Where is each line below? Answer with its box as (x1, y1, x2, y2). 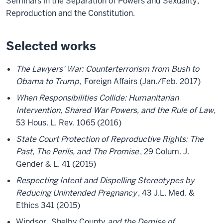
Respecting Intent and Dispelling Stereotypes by (16, 175, 195, 186)
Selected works (6, 38, 96, 54)
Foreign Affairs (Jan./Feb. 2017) (82, 76, 201, 87)
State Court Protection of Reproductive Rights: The (16, 134, 204, 144)
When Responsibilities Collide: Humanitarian (16, 93, 179, 103)
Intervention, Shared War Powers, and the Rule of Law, (16, 105, 216, 115)
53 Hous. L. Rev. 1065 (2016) (16, 117, 121, 128)
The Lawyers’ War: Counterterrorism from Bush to (16, 64, 199, 74)
